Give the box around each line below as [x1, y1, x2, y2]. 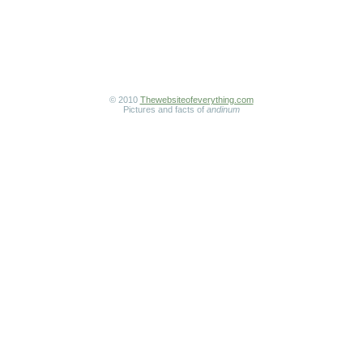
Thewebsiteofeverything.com [139, 95, 254, 105]
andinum [206, 105, 240, 114]
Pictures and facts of [122, 105, 207, 114]
